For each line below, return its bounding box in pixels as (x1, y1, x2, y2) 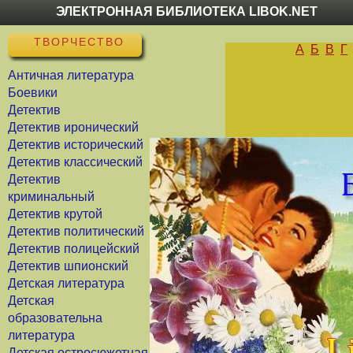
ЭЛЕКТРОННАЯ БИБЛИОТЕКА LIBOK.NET (56, 5, 318, 18)
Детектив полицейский (8, 242, 139, 255)
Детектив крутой (8, 207, 102, 221)
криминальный (8, 190, 95, 203)
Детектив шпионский (8, 259, 128, 273)
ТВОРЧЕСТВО (33, 35, 124, 48)
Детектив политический (8, 225, 144, 238)
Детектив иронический (8, 121, 139, 134)
